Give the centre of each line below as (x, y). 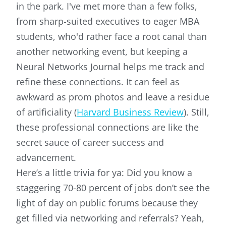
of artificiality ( (46, 112)
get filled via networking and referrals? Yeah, (110, 218)
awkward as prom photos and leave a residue (113, 97)
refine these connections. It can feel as (98, 82)
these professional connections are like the (107, 127)
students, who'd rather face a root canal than (111, 37)
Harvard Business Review (130, 112)
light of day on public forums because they (107, 203)
